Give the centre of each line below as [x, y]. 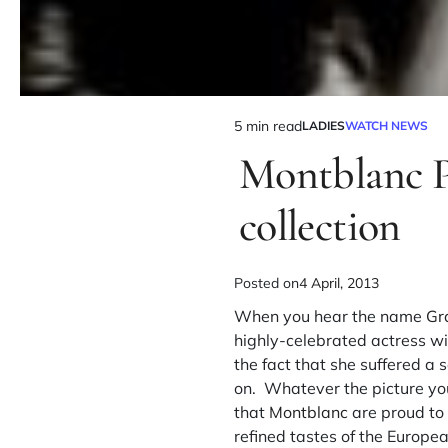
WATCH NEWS [386, 126]
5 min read [268, 125]
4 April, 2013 [339, 282]
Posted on [266, 282]
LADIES [323, 126]
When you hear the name [330, 315]
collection [320, 225]
